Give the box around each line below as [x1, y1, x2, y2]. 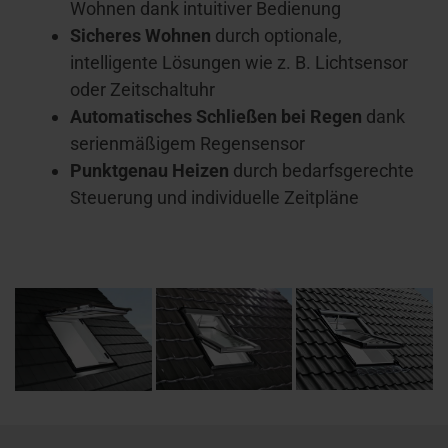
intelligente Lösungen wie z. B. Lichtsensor [70, 52, 408, 74]
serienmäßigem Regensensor [70, 133, 305, 155]
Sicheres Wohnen [70, 25, 215, 47]
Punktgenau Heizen [70, 160, 233, 182]
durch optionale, [215, 25, 342, 47]
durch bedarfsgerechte [233, 160, 414, 182]
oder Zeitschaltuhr [70, 79, 215, 101]
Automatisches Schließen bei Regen [70, 106, 366, 128]
